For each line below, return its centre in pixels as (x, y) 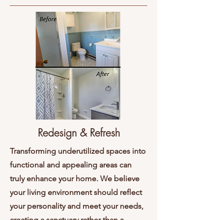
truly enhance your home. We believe (75, 179)
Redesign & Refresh (79, 133)
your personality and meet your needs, (77, 206)
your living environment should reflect (76, 192)
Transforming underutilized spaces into (78, 151)
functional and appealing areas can (71, 165)
